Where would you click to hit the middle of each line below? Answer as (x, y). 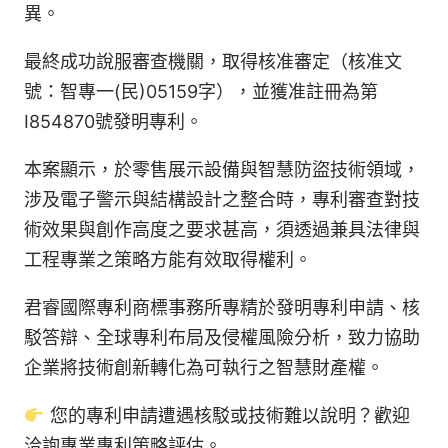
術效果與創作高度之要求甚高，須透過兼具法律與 (222, 230)
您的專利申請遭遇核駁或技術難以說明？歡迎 (227, 416)
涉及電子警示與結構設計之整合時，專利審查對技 (222, 200)
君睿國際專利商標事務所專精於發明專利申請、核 (222, 308)
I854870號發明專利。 (113, 122)
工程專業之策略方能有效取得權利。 (168, 260)
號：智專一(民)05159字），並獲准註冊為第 (201, 92)
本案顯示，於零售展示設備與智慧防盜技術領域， (222, 170)
